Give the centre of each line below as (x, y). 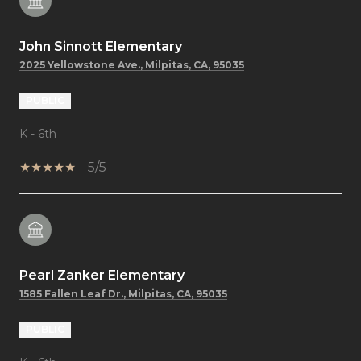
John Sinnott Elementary (101, 46)
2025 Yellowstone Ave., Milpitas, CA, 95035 (132, 64)
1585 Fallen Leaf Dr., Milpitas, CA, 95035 (123, 293)
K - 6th (38, 133)
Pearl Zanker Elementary (102, 275)
